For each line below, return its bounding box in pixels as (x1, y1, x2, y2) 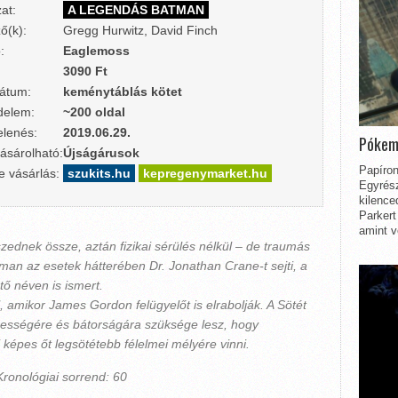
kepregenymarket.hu (142, 166, 267, 180)
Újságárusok (62, 146, 139, 160)
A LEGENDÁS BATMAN (67, 3, 204, 17)
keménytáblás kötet (62, 84, 182, 99)
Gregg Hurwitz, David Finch (62, 23, 218, 37)
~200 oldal (62, 105, 125, 119)
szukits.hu (67, 166, 131, 180)
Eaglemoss (62, 44, 130, 58)
